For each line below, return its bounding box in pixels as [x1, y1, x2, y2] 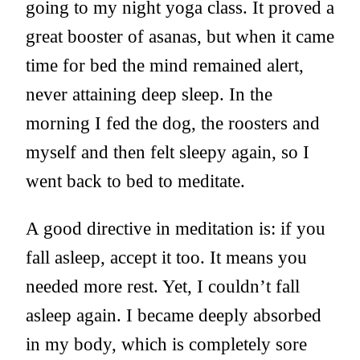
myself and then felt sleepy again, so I [26, 141, 309, 162]
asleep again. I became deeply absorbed [26, 305, 321, 326]
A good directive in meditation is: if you [26, 218, 325, 239]
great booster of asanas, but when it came [26, 26, 334, 47]
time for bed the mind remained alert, [26, 55, 304, 76]
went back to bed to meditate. [26, 170, 245, 191]
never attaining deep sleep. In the [26, 84, 272, 104]
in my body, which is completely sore [26, 333, 307, 355]
